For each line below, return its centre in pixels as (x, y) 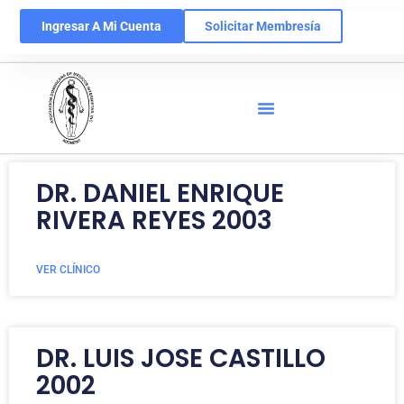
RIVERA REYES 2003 (154, 220)
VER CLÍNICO (68, 270)
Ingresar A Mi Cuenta (102, 26)
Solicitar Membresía (263, 26)
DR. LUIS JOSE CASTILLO (181, 358)
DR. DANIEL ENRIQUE (160, 193)
